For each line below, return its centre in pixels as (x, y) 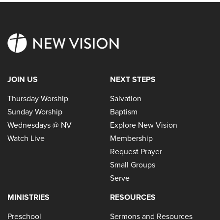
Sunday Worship (35, 112)
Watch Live (26, 138)
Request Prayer (136, 151)
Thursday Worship (38, 98)
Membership (131, 138)
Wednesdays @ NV (40, 125)
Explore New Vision (144, 125)
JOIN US (23, 80)
